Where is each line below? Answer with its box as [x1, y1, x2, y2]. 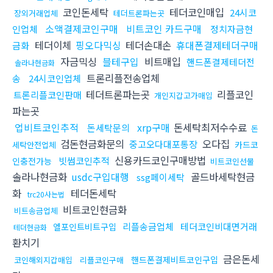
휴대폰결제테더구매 [176, 38, 258, 53]
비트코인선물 [210, 155, 254, 168]
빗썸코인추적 [58, 154, 110, 168]
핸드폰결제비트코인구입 [131, 253, 218, 266]
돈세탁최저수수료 [174, 120, 250, 135]
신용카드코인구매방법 [112, 153, 209, 168]
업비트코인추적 [15, 120, 79, 135]
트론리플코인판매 [13, 88, 82, 102]
